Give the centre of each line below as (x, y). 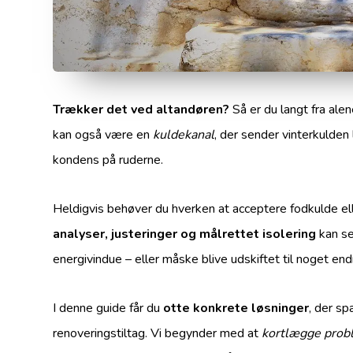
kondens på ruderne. (108, 160)
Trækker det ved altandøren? (141, 109)
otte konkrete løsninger (236, 308)
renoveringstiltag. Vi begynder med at (158, 333)
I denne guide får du (108, 308)
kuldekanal (184, 134)
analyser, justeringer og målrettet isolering (185, 234)
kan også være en (103, 134)
